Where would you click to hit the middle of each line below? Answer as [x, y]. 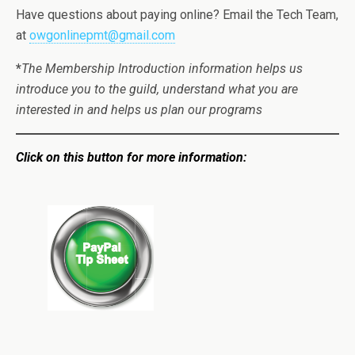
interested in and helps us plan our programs [139, 110]
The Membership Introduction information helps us [162, 69]
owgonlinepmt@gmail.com [102, 36]
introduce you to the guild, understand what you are [157, 90]
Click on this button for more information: [131, 158]
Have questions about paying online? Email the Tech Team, [177, 15]
